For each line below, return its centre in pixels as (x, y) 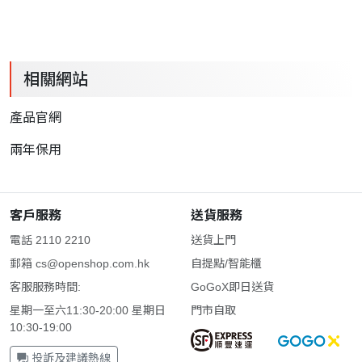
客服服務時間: (45, 286)
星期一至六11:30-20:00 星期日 (88, 310)
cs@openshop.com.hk (93, 263)
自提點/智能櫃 (226, 263)
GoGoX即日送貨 (232, 286)
